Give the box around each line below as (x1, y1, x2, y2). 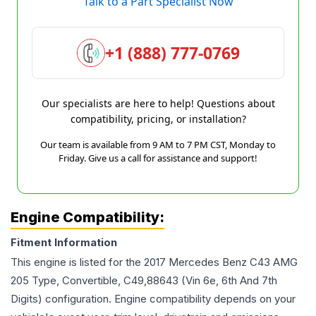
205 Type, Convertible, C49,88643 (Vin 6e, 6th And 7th (11, 274, 277, 287)
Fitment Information (11, 236, 117, 249)
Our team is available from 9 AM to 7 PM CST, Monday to (40, 138, 276, 151)
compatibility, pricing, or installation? (70, 112, 246, 126)
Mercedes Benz (169, 255, 247, 269)
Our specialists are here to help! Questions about (41, 97, 275, 110)
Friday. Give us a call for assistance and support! (59, 152, 257, 164)
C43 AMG (250, 255, 298, 269)
